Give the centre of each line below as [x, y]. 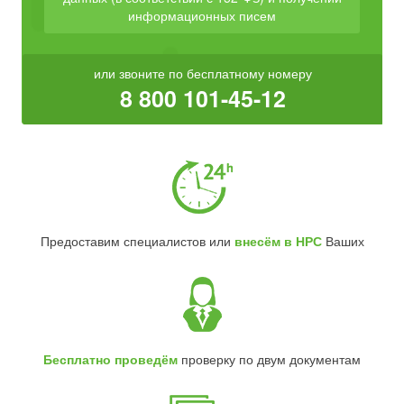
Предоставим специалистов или [137, 241]
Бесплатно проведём [110, 359]
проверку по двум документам [269, 359]
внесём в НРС [278, 241]
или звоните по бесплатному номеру [202, 73]
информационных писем [202, 15]
